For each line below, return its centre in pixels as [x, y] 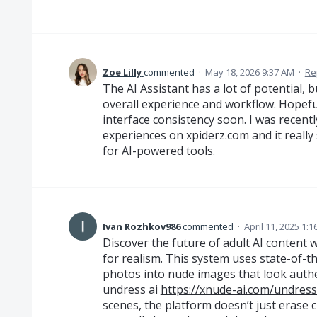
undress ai [131, 289]
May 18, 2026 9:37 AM [249, 72]
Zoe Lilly [122, 72]
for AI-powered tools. [158, 151]
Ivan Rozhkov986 [141, 226]
